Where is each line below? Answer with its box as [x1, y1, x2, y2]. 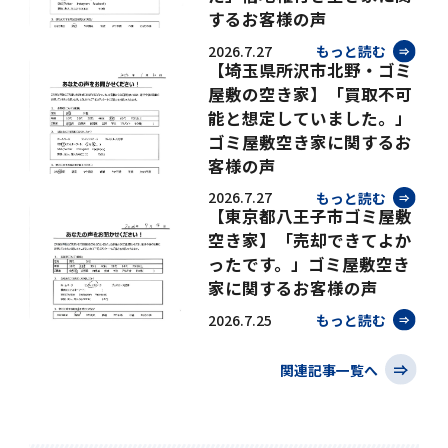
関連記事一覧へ [280, 359, 381, 380]
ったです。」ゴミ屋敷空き [208, 252, 411, 277]
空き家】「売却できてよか [208, 228, 413, 253]
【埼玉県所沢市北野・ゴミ [208, 57, 413, 82]
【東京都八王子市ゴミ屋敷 [208, 204, 413, 229]
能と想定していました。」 [208, 105, 413, 130]
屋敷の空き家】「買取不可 [208, 81, 413, 106]
